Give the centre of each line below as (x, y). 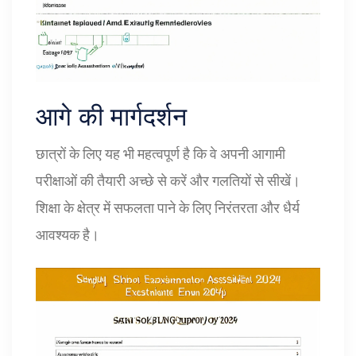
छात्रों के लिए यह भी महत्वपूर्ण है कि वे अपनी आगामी (161, 153)
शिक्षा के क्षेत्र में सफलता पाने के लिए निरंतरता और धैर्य (168, 207)
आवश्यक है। (68, 234)
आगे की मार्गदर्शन (111, 116)
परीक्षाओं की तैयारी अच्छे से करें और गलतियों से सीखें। (168, 180)
